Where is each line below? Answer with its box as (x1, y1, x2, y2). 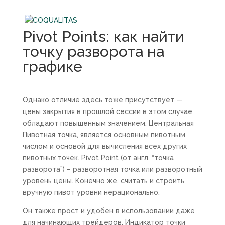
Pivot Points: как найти (22, 28, 184, 45)
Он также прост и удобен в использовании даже (22, 207, 195, 215)
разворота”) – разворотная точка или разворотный (22, 165, 202, 173)
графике (22, 58, 82, 75)
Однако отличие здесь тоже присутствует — (22, 96, 183, 104)
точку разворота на (22, 43, 164, 60)
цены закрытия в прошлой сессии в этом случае (22, 107, 192, 116)
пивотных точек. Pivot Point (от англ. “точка (22, 154, 174, 162)
